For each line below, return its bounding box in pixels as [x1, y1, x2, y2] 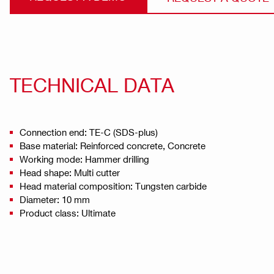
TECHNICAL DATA [10, 72, 174, 96]
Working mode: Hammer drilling [20, 153, 149, 165]
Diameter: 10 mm [20, 193, 90, 205]
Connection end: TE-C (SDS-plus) [20, 126, 158, 138]
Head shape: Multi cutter [20, 166, 120, 178]
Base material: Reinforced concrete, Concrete [20, 139, 206, 151]
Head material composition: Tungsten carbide [20, 180, 207, 191]
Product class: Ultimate [20, 207, 116, 218]
